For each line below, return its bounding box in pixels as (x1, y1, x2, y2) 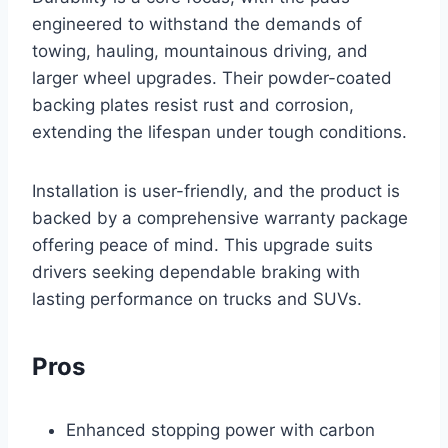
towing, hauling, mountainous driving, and (32, 40, 368, 61)
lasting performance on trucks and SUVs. (32, 288, 362, 309)
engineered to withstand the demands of (32, 13, 362, 34)
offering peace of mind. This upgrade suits (32, 234, 373, 255)
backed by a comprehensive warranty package (32, 207, 408, 228)
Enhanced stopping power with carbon (66, 419, 375, 440)
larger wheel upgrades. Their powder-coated (32, 67, 392, 88)
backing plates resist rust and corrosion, (32, 94, 354, 115)
